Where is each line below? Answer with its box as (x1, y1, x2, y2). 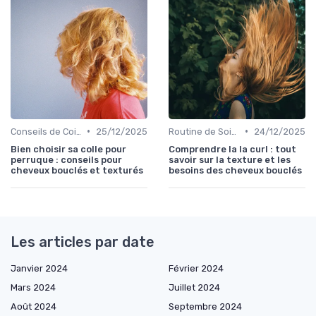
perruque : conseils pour (11, 154, 122, 165)
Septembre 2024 (169, 300, 242, 312)
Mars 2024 (11, 281, 56, 293)
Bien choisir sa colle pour (11, 143, 126, 154)
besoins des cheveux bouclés (169, 164, 302, 176)
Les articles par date (11, 233, 154, 250)
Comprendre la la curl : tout (169, 143, 296, 154)
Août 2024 (11, 300, 56, 312)
